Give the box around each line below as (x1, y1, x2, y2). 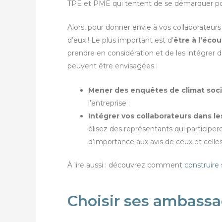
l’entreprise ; (88, 98, 130, 108)
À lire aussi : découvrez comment (67, 160, 184, 169)
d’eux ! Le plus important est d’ (67, 36, 173, 45)
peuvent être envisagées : (67, 61, 158, 71)
